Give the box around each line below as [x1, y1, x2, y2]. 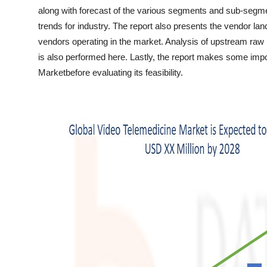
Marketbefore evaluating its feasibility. [38, 67, 183, 77]
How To [9, 33, 44, 45]
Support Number [9, 63, 85, 74]
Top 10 [9, 4, 39, 16]
